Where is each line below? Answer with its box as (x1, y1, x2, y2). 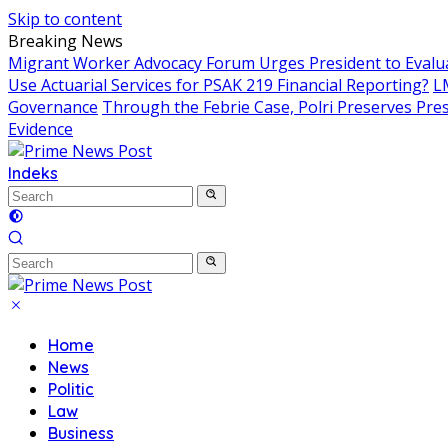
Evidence (8, 118, 73, 140)
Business (48, 423, 114, 443)
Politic (48, 379, 94, 399)
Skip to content (8, 8, 122, 30)
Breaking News (8, 30, 123, 52)
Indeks (8, 163, 58, 183)
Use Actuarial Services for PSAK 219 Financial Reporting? (8, 74, 429, 96)
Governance (8, 96, 98, 118)
